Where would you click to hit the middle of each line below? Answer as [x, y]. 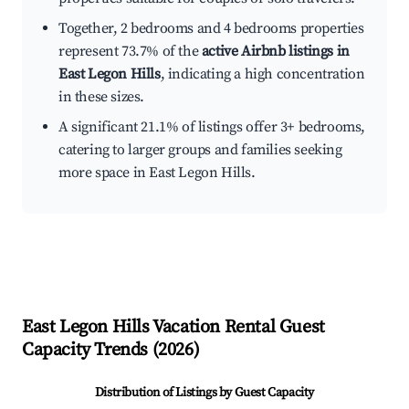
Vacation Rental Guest [237, 328]
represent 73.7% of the [130, 52]
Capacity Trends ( [90, 351]
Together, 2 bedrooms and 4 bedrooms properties [211, 29]
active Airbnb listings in [275, 52]
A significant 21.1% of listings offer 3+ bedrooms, [212, 127]
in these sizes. [101, 97]
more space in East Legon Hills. [157, 173]
